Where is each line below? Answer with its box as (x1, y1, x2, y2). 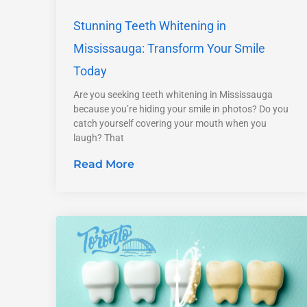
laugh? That (73, 132, 124, 143)
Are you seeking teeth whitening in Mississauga (73, 88, 273, 100)
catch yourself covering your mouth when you (73, 117, 267, 129)
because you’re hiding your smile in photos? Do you (73, 103, 288, 114)
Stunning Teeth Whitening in (73, 18, 226, 33)
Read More (73, 157, 134, 171)
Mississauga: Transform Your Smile (73, 40, 265, 56)
